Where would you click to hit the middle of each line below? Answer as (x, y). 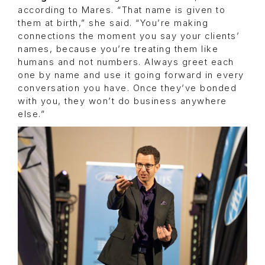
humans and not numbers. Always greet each (126, 62)
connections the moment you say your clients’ (129, 36)
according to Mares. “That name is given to (122, 10)
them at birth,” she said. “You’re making (113, 23)
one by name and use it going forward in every (131, 75)
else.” (31, 114)
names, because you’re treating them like (118, 49)
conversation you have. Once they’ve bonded (127, 88)
